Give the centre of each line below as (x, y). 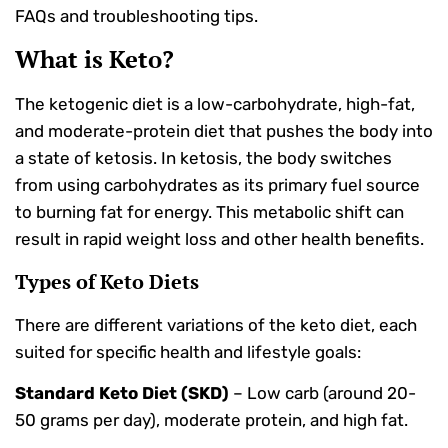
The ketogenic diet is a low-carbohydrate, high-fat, (215, 104)
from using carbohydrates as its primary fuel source (217, 185)
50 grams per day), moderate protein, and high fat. (211, 420)
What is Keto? (94, 59)
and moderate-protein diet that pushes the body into (224, 131)
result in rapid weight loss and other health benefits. (219, 239)
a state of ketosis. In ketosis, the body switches (203, 158)
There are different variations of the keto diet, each (216, 324)
